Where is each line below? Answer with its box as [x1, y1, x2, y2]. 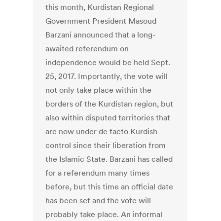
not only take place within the [45, 85, 152, 95]
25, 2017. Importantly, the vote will [45, 71, 168, 81]
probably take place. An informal [45, 209, 163, 220]
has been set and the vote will [45, 195, 151, 206]
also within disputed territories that [45, 112, 171, 123]
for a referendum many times [45, 168, 150, 178]
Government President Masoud [45, 16, 157, 26]
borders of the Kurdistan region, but [45, 99, 174, 109]
